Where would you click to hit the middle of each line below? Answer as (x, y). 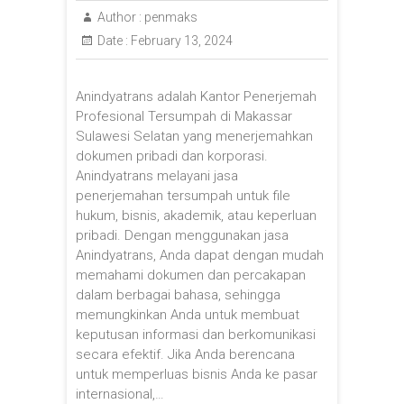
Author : (119, 17)
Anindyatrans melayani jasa (157, 175)
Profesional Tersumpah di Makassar (184, 116)
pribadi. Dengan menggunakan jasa (182, 235)
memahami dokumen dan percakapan (191, 275)
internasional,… (120, 394)
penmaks (170, 17)
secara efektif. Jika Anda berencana (185, 354)
